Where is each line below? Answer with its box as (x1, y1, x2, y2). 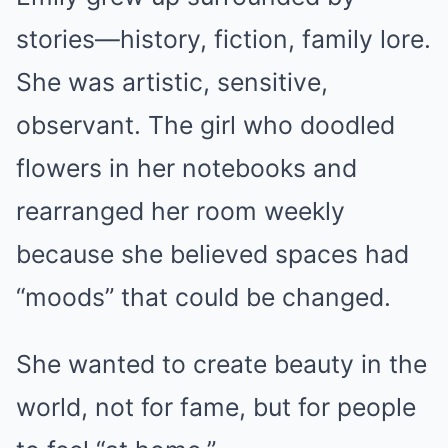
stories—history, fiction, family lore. (16, 24, 431, 54)
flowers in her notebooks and (16, 153, 357, 183)
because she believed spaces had (16, 239, 409, 269)
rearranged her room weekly (16, 196, 345, 226)
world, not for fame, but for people (16, 392, 416, 422)
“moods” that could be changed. (16, 282, 391, 312)
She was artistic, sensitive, (16, 67, 328, 97)
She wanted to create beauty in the (16, 349, 427, 379)
